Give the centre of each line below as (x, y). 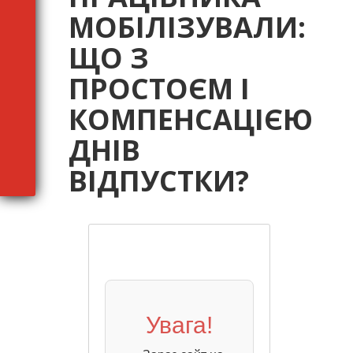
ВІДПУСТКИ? (159, 181)
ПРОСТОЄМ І (159, 89)
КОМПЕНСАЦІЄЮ (191, 119)
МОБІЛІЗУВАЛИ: (187, 27)
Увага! (179, 325)
